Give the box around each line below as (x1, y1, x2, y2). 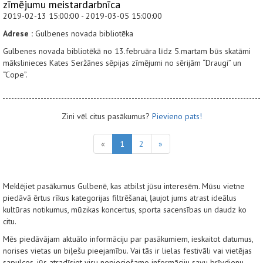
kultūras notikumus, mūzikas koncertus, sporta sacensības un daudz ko (3, 204, 247, 215)
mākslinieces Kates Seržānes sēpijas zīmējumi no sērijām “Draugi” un (3, 57, 241, 68)
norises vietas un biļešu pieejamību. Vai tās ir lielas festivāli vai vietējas (3, 245, 252, 256)
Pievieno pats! (151, 110, 202, 122)
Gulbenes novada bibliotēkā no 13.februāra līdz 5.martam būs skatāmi (3, 45, 251, 56)
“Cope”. (3, 69, 28, 80)
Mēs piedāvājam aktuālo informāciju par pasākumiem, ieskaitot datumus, (3, 233, 253, 244)
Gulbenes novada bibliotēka (33, 28, 133, 39)
